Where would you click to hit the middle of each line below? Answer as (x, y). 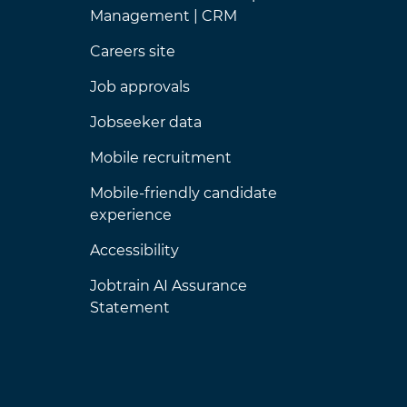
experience (130, 215)
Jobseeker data (145, 122)
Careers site (132, 51)
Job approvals (139, 87)
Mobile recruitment (160, 158)
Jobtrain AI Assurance (168, 286)
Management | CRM (163, 16)
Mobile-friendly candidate (183, 193)
